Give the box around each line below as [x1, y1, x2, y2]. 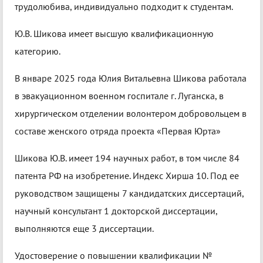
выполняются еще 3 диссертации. [15, 222, 154, 235]
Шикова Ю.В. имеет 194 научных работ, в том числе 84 [15, 152, 240, 164]
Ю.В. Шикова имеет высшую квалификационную [15, 28, 214, 40]
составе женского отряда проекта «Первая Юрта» [15, 125, 221, 137]
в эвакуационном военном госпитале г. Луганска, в [15, 90, 224, 102]
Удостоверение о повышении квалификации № [15, 249, 212, 262]
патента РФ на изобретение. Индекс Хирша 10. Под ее [15, 170, 239, 182]
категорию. [15, 45, 60, 58]
